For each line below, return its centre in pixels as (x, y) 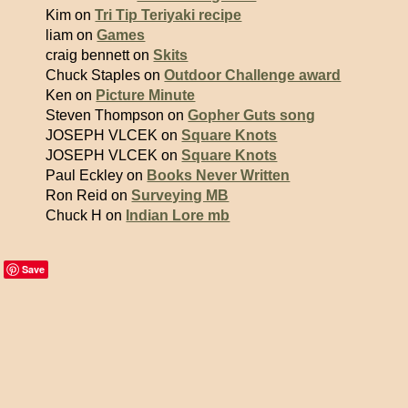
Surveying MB (180, 195)
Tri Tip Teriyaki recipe (168, 15)
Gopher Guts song (252, 115)
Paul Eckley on (97, 175)
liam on (71, 35)
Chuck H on (86, 215)
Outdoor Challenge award (253, 75)
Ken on (71, 95)
